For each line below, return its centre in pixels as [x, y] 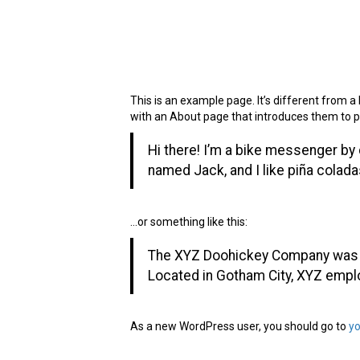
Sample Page [217, 52]
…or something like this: [189, 221]
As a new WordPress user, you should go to [239, 327]
